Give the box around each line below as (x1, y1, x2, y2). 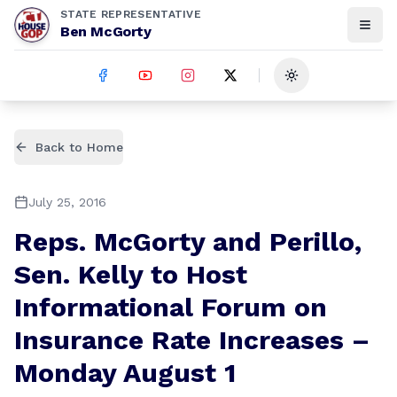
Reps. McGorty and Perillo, (14, 226, 362, 257)
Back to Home (35, 140, 123, 154)
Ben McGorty (60, 23, 152, 40)
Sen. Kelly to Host (14, 259, 247, 290)
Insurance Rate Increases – (14, 324, 370, 355)
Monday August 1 (14, 357, 236, 388)
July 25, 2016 (28, 195, 106, 209)
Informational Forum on (14, 292, 327, 323)
